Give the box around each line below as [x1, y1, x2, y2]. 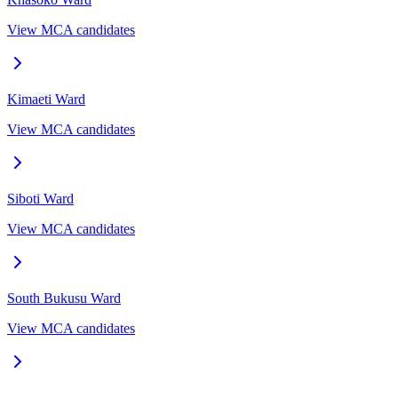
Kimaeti [7, 91, 52, 107]
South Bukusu [7, 290, 87, 306]
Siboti [7, 190, 40, 206]
